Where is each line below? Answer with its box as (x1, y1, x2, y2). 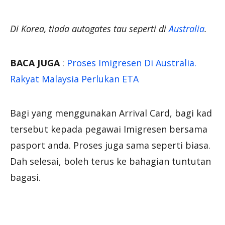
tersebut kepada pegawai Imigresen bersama (10, 123, 207, 135)
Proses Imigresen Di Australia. (67, 56, 196, 69)
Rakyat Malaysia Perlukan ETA (10, 72, 139, 85)
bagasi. (10, 171, 41, 183)
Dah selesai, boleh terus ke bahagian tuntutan (10, 155, 211, 167)
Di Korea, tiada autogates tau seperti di (10, 22, 169, 35)
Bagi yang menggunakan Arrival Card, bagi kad (10, 106, 212, 119)
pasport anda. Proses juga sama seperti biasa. (10, 139, 210, 151)
